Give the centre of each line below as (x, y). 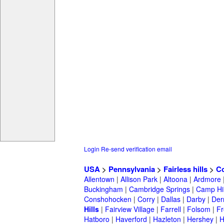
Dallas (171, 199)
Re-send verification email (136, 149)
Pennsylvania (132, 169)
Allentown (99, 179)
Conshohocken (108, 199)
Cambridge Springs (159, 189)
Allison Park (139, 179)
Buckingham (103, 189)
